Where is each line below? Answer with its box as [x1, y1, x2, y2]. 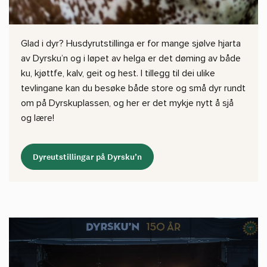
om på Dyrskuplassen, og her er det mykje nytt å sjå [21, 97, 234, 109]
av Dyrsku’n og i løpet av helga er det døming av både [21, 52, 241, 64]
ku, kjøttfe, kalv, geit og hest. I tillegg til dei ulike [21, 67, 215, 79]
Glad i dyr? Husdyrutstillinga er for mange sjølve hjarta [21, 38, 241, 49]
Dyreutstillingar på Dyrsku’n [33, 151, 142, 162]
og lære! [21, 112, 54, 124]
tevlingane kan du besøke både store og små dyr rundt [21, 82, 246, 94]
